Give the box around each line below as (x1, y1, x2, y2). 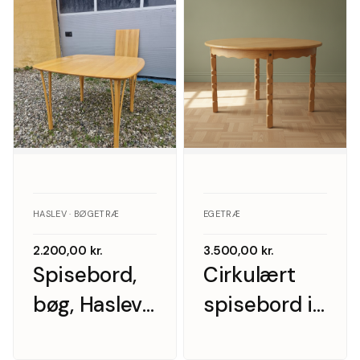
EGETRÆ (203, 208, 240, 219)
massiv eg (203, 321, 301, 348)
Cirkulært (203, 261, 296, 288)
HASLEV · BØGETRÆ (33, 208, 120, 219)
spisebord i (203, 291, 313, 318)
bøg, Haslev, (33, 291, 145, 318)
